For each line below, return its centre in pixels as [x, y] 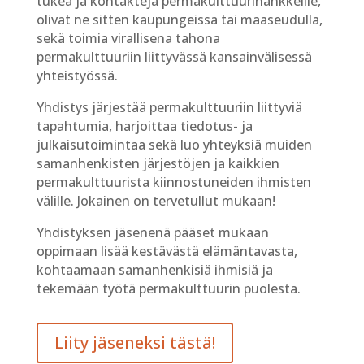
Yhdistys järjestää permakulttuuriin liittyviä [169, 107]
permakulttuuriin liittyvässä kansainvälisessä [174, 57]
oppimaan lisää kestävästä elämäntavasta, [167, 251]
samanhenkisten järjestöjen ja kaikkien [158, 163]
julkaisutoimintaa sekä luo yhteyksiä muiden [174, 145]
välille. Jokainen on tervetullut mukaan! [156, 201]
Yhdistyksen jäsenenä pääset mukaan [152, 232]
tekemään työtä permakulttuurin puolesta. [168, 288]
